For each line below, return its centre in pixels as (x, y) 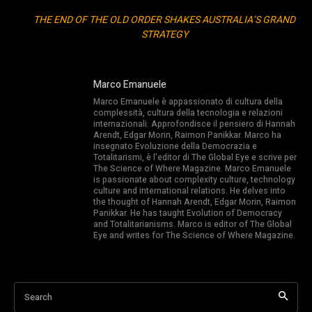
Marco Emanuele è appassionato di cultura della (188, 101)
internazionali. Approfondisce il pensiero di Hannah (194, 124)
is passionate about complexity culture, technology (194, 179)
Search (38, 297)
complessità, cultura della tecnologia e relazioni (188, 112)
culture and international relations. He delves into (189, 190)
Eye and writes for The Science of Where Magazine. (194, 235)
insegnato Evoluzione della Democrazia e (175, 146)
